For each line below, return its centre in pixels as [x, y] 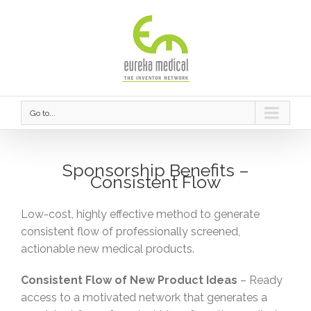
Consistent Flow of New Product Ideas [129, 280]
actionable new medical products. [108, 249]
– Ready [260, 280]
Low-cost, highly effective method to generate [140, 215]
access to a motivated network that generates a [144, 298]
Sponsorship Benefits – [155, 170]
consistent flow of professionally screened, [131, 232]
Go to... [43, 113]
